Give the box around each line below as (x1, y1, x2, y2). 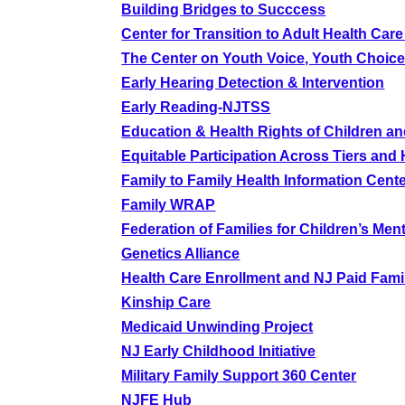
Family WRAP (121, 197, 216, 212)
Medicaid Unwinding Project (121, 319, 314, 334)
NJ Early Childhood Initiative (121, 344, 316, 359)
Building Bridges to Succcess (121, 2, 326, 17)
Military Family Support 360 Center (121, 368, 357, 383)
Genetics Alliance (121, 246, 240, 261)
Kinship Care (121, 295, 212, 310)
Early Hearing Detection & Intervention (121, 75, 385, 90)
